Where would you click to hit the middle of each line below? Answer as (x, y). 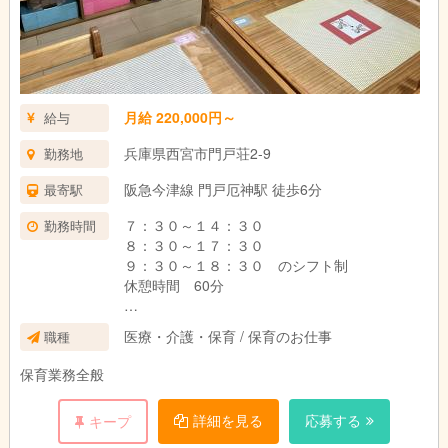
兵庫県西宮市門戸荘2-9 (197, 153)
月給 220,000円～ (179, 117)
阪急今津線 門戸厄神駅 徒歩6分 (222, 189)
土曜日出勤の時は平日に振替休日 (270, 345)
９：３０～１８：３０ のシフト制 (235, 265)
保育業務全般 (61, 374)
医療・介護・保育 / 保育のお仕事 (227, 336)
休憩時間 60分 (173, 285)
